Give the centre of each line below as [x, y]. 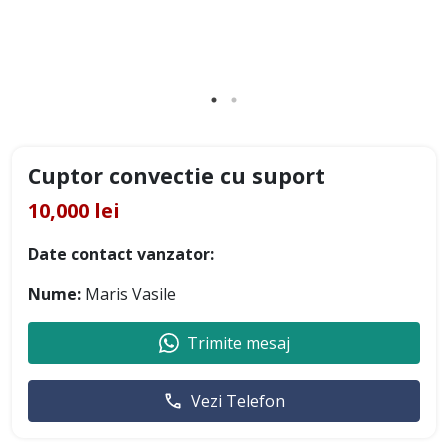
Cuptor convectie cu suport [176, 176]
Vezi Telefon [238, 401]
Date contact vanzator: [121, 254]
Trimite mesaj [238, 343]
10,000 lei [74, 211]
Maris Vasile [128, 294]
